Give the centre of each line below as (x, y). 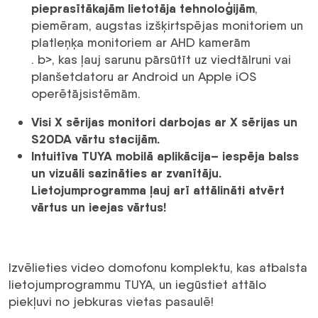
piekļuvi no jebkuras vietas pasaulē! (111, 302)
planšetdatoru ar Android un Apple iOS (144, 77)
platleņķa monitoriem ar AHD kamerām (141, 43)
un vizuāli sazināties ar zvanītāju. (126, 173)
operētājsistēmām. (86, 94)
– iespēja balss (255, 156)
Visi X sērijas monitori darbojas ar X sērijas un (164, 122)
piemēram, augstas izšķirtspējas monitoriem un (167, 26)
